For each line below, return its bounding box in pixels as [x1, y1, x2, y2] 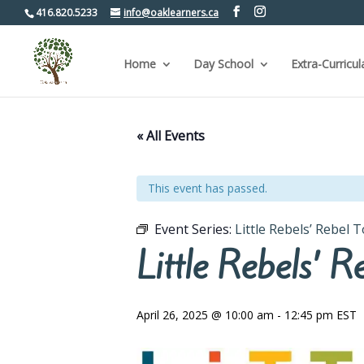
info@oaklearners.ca [123, 6, 219, 19]
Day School [193, 56, 253, 71]
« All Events [136, 127, 205, 145]
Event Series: [154, 220, 235, 238]
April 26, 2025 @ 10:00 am [136, 307, 274, 323]
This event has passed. [148, 180, 267, 196]
